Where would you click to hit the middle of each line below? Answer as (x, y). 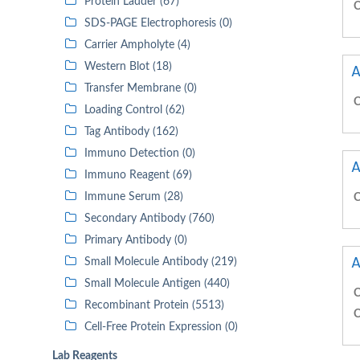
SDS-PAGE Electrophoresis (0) (158, 23)
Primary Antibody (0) (136, 240)
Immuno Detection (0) (140, 153)
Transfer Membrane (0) (141, 88)
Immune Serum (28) (134, 197)
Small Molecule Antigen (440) (157, 284)
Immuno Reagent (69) (138, 175)
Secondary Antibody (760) (149, 219)
